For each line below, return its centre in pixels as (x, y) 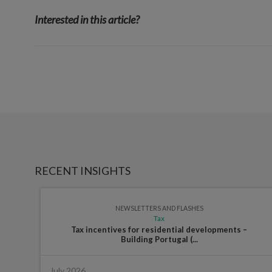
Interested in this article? (87, 19)
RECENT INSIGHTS (83, 170)
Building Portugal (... (159, 239)
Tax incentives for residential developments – (159, 229)
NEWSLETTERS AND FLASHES (159, 208)
